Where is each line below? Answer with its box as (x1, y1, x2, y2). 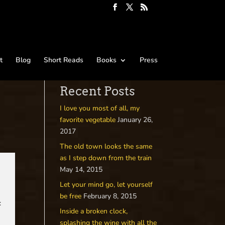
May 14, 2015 (60, 165, 103, 174)
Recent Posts (60, 84, 136, 98)
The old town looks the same (60, 142, 153, 151)
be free (60, 191, 82, 201)
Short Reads (43, 55, 83, 65)
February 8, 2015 (83, 191, 137, 201)
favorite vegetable (60, 115, 116, 125)
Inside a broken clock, (60, 206, 128, 216)
